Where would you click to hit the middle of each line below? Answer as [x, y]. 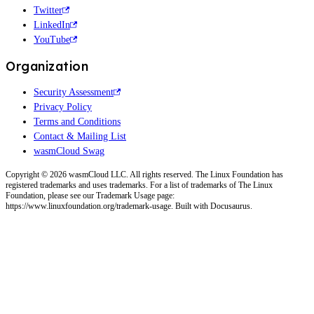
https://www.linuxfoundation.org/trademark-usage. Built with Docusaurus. [129, 206]
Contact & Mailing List [80, 137]
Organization [47, 66]
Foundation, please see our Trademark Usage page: [90, 196]
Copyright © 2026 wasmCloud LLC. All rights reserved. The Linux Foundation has [144, 175]
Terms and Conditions [77, 122]
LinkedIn [52, 25]
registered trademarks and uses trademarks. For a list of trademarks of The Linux [139, 185]
